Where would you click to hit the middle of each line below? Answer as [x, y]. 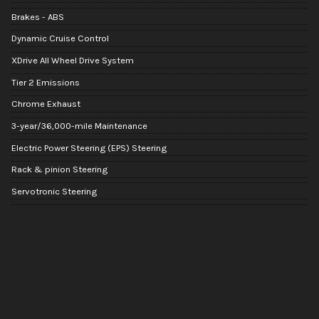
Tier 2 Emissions [46, 82]
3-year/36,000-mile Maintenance [79, 126]
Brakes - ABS [38, 16]
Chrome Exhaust [46, 104]
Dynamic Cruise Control [60, 38]
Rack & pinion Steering [59, 169]
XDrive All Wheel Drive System [73, 61]
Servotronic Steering [54, 192]
